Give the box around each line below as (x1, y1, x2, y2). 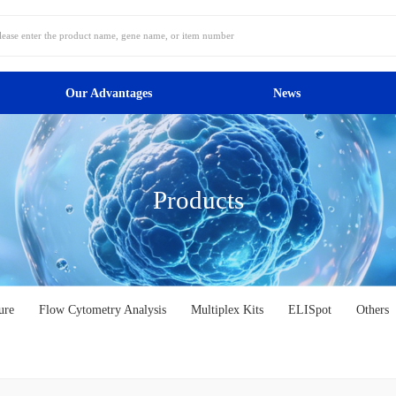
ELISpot (288, 301, 332, 316)
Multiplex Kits (191, 301, 264, 316)
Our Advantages (65, 85, 153, 100)
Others (356, 301, 390, 316)
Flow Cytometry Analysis (39, 301, 167, 316)
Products (152, 185, 244, 214)
